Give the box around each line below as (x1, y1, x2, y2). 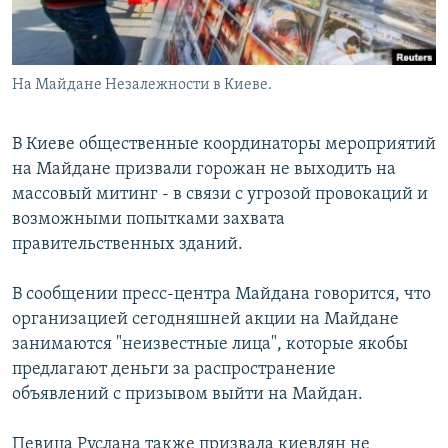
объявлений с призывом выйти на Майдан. (12, 385, 363, 405)
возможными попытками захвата (12, 210, 285, 230)
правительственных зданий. (12, 235, 243, 255)
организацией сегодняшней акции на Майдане (12, 310, 399, 330)
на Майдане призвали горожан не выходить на (12, 160, 396, 180)
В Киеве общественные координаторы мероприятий (12, 135, 436, 155)
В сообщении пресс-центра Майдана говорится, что (12, 285, 431, 305)
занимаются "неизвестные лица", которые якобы (12, 335, 408, 355)
